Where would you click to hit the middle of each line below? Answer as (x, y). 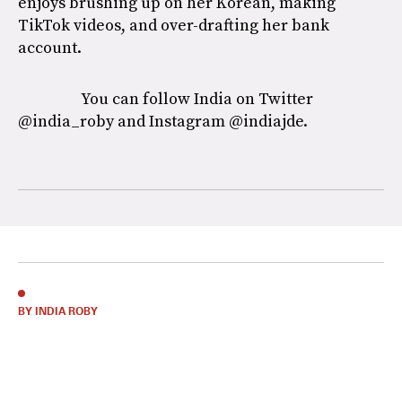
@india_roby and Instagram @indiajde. (163, 121)
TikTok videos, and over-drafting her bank (174, 25)
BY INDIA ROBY (58, 311)
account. (50, 47)
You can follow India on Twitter (197, 98)
